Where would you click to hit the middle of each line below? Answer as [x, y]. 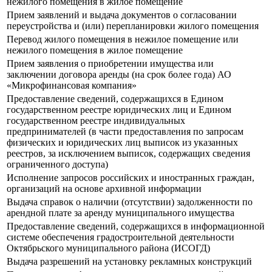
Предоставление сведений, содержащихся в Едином [115, 99]
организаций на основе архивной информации [104, 189]
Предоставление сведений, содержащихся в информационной [136, 226]
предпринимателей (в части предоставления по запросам [125, 132]
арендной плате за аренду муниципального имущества [121, 213]
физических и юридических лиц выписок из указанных [122, 143]
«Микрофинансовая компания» [72, 86]
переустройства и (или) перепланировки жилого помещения [133, 26]
